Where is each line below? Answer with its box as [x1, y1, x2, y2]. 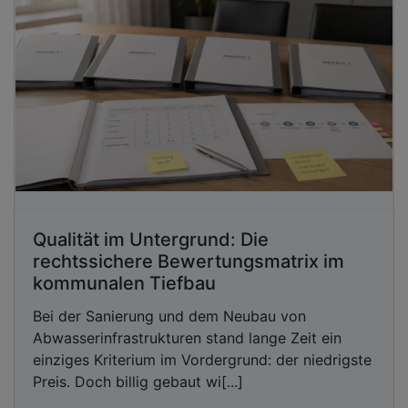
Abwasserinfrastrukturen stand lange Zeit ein [33, 329, 342, 348]
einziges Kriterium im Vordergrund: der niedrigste [33, 351, 372, 370]
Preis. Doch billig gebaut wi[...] [33, 372, 243, 392]
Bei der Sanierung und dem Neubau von [33, 307, 306, 326]
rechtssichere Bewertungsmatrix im [33, 250, 344, 273]
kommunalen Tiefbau [33, 272, 216, 295]
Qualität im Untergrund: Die [33, 229, 269, 251]
